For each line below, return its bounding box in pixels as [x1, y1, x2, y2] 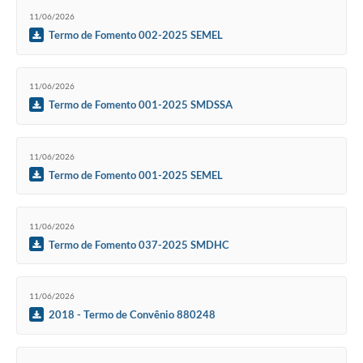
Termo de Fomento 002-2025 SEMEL [49, 28, 223, 41]
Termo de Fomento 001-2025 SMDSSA [49, 98, 233, 112]
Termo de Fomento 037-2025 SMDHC [49, 237, 229, 251]
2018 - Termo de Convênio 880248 [49, 307, 216, 321]
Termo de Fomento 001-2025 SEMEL [49, 168, 223, 181]
